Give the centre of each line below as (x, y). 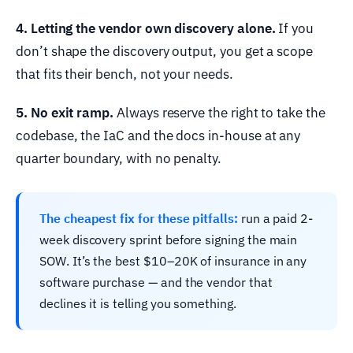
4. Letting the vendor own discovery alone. (146, 28)
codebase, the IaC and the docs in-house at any (158, 135)
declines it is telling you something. (138, 303)
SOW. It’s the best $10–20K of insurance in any (173, 260)
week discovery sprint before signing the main (169, 239)
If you (295, 28)
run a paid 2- (275, 218)
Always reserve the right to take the (219, 112)
